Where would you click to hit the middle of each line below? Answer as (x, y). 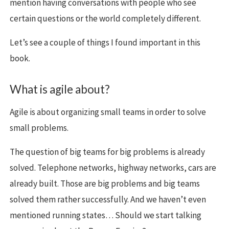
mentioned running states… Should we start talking (106, 215)
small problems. (39, 128)
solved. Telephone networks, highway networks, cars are (113, 168)
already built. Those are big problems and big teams (105, 184)
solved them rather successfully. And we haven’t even (108, 200)
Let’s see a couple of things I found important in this (105, 43)
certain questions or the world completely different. (105, 19)
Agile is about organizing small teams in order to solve (108, 112)
